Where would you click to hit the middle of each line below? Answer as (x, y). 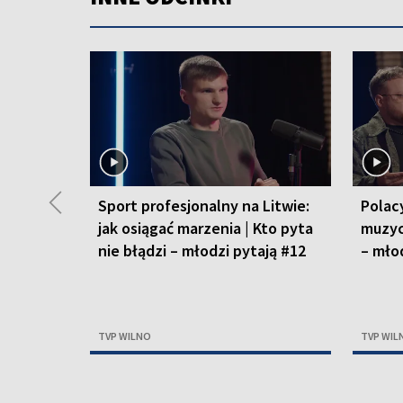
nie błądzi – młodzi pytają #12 (202, 251)
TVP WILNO (125, 336)
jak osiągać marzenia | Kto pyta (206, 228)
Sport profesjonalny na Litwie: (204, 206)
